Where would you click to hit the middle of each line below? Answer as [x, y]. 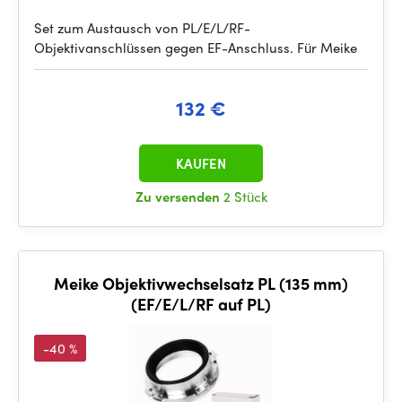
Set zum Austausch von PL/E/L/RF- [142, 28]
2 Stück [245, 197]
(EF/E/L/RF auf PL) [201, 304]
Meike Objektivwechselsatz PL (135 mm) [201, 283]
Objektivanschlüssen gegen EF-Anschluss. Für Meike [196, 48]
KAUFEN [201, 163]
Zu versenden [179, 197]
